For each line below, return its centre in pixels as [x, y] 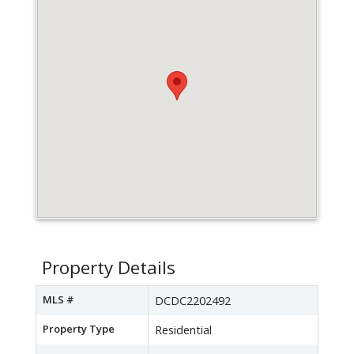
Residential [183, 330]
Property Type [79, 329]
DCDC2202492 [193, 301]
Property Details [109, 268]
